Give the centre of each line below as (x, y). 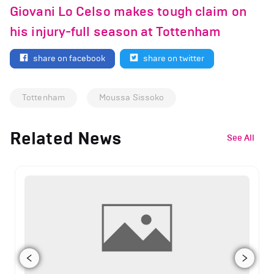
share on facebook (69, 58)
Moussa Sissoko (131, 97)
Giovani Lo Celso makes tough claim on (128, 12)
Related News (66, 138)
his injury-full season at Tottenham (116, 32)
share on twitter (174, 58)
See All (241, 138)
